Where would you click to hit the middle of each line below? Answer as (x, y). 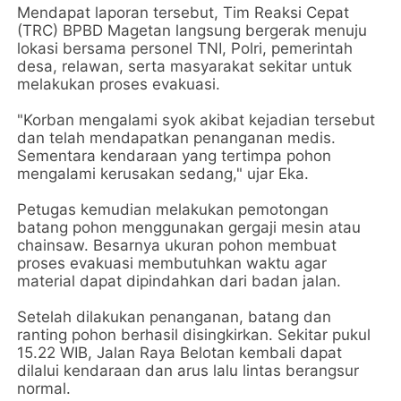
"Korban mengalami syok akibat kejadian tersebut (196, 120)
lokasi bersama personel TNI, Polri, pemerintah (185, 48)
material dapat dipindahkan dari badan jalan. (179, 281)
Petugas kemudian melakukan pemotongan (173, 209)
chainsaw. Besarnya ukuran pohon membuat (177, 245)
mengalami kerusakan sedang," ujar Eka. (163, 174)
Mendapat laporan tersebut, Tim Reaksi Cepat (183, 13)
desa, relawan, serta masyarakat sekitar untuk (185, 66)
